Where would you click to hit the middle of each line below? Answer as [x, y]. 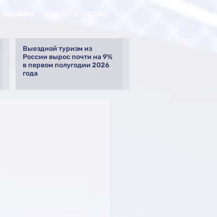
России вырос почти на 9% [68, 57]
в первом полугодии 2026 [66, 65]
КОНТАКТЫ [62, 15]
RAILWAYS [19, 15]
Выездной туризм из [57, 49]
